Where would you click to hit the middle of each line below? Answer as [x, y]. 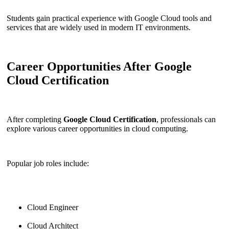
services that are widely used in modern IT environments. [99, 27]
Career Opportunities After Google [99, 66]
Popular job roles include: [48, 163]
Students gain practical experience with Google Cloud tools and [109, 18]
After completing [35, 119]
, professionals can [186, 119]
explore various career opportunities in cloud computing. [97, 128]
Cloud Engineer [53, 207]
